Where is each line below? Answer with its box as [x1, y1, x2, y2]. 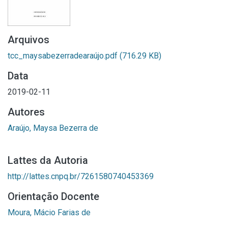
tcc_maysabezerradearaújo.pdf [8, 51, 120, 61]
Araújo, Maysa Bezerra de [8, 123, 98, 133]
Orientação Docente [8, 190, 99, 203]
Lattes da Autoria [8, 154, 88, 166]
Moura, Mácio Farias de [8, 208, 91, 217]
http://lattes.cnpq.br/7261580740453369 [8, 172, 154, 181]
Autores [8, 106, 45, 118]
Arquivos [8, 34, 49, 46]
